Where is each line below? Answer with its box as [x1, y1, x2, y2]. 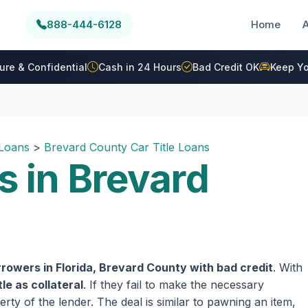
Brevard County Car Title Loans [44, 140, 210, 154]
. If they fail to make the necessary [83, 278, 264, 291]
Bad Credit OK [192, 60, 259, 73]
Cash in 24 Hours [98, 60, 181, 73]
